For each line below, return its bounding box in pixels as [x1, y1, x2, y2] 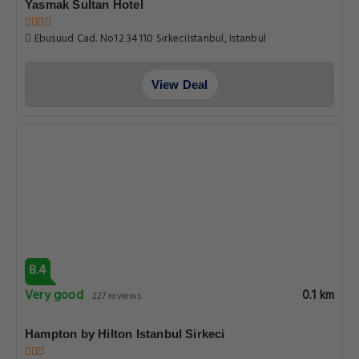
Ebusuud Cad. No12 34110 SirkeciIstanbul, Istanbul [31, 30, 267, 47]
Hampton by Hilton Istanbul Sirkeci [25, 327, 225, 341]
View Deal [151, 78, 208, 91]
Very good [25, 285, 83, 306]
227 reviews [91, 288, 143, 305]
